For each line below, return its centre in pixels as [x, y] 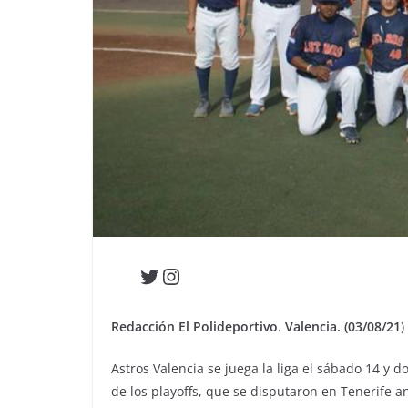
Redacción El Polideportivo [194, 326]
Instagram [211, 275]
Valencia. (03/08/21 [343, 326]
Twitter [173, 275]
